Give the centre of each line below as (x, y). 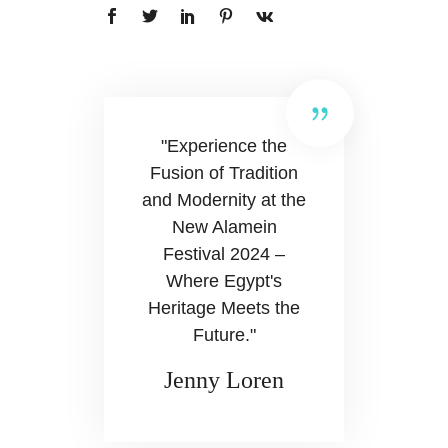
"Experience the (224, 146)
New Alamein (224, 227)
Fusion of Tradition (224, 173)
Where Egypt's (224, 281)
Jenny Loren (224, 380)
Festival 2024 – (224, 254)
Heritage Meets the (224, 308)
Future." (224, 335)
